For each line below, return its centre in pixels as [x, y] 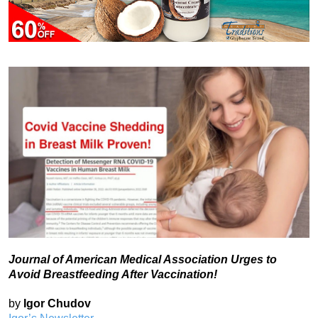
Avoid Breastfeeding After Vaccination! [113, 274]
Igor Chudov [57, 303]
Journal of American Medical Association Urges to [143, 259]
